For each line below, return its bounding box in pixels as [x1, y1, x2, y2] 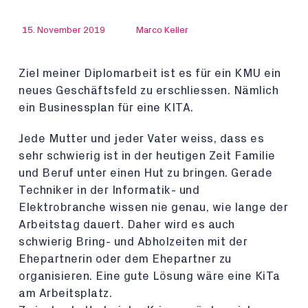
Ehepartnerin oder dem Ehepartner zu [19, 253, 232, 265]
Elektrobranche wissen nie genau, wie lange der [19, 201, 288, 213]
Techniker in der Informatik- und [19, 184, 199, 196]
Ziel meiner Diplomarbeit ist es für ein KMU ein [19, 67, 281, 79]
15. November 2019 [22, 25, 105, 35]
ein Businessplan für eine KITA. [19, 102, 194, 113]
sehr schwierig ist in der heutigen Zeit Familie [19, 150, 276, 162]
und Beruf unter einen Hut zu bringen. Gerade [19, 167, 272, 179]
